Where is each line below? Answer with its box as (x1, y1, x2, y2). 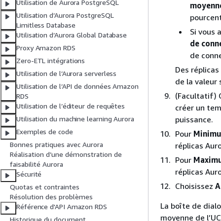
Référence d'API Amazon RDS (16, 202, 107, 211)
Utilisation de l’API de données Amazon (16, 82, 139, 91)
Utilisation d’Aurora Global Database (16, 31, 127, 39)
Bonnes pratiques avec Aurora (10, 140, 103, 149)
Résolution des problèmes (10, 192, 93, 201)
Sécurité (16, 170, 42, 179)
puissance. (175, 114, 213, 124)
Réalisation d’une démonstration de (10, 150, 122, 159)
